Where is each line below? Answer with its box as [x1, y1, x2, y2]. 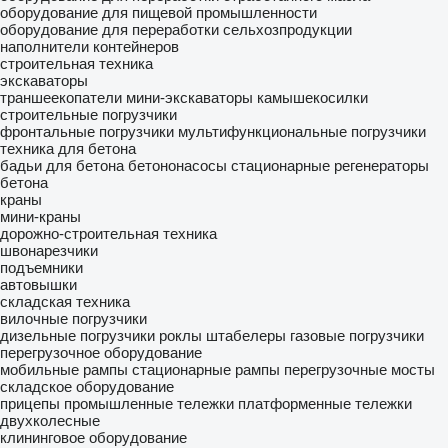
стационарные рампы [132, 361, 280, 378]
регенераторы [334, 157, 429, 174]
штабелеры [206, 327, 286, 344]
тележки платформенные [177, 395, 351, 412]
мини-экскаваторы [126, 89, 253, 106]
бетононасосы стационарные [128, 157, 330, 174]
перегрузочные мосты [284, 361, 435, 378]
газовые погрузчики [290, 327, 424, 344]
